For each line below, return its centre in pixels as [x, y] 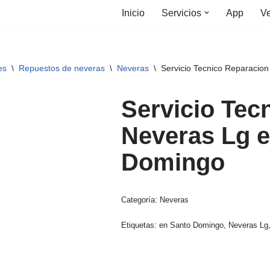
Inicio [133, 13]
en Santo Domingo [192, 225]
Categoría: [141, 200]
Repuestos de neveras [62, 68]
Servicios [181, 13]
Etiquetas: [140, 225]
